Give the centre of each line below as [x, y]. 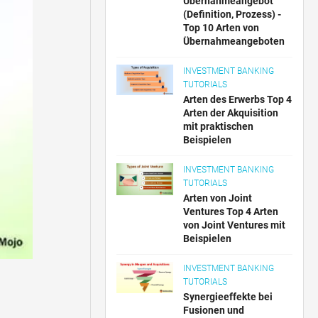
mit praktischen [219, 126]
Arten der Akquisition [231, 113]
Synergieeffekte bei [228, 297]
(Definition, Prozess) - [232, 14]
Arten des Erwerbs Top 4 [238, 99]
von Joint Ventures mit [235, 225]
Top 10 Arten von [221, 28]
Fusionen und [214, 310]
